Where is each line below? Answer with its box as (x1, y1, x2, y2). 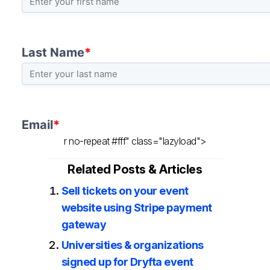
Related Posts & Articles (67, 162, 202, 177)
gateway (61, 218, 107, 231)
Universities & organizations (61, 238, 204, 251)
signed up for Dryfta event (61, 255, 193, 268)
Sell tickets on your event (61, 184, 189, 197)
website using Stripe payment (61, 201, 212, 214)
